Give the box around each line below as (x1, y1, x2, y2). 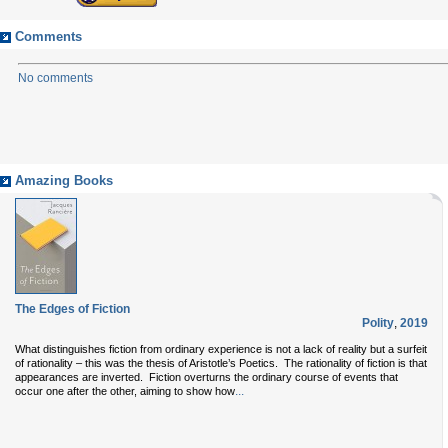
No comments (18, 71, 93, 85)
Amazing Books (15, 174, 113, 188)
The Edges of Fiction (15, 302, 130, 316)
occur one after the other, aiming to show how (15, 385, 235, 397)
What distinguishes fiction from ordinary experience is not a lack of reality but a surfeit (15, 343, 427, 355)
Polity (362, 316, 394, 330)
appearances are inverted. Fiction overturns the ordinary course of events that (15, 371, 398, 383)
